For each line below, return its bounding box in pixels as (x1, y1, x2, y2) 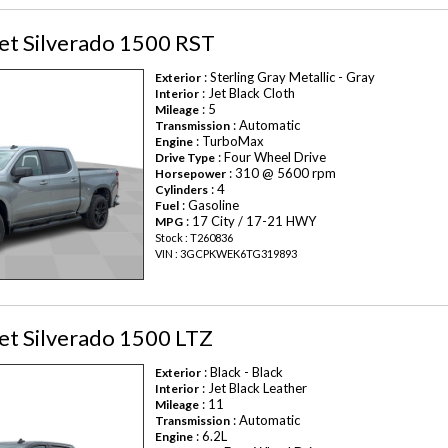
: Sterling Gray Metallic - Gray (201, 69, 376, 86)
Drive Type (155, 150, 216, 166)
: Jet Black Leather (199, 380, 308, 397)
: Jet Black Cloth (199, 85, 296, 102)
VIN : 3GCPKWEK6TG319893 (155, 247, 298, 261)
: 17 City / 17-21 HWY (183, 213, 317, 230)
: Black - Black (201, 364, 284, 381)
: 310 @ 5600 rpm (226, 165, 337, 182)
